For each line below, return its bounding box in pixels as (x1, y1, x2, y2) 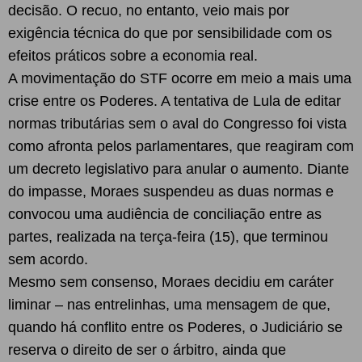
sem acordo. (8, 251, 88, 267)
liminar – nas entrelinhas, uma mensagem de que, (8, 297, 330, 313)
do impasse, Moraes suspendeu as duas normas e (8, 183, 334, 200)
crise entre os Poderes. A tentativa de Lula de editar (8, 93, 341, 109)
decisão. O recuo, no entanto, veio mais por (8, 2, 289, 19)
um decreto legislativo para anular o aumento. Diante (8, 161, 349, 177)
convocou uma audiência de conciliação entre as (8, 206, 322, 222)
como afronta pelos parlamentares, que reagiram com (8, 138, 354, 154)
